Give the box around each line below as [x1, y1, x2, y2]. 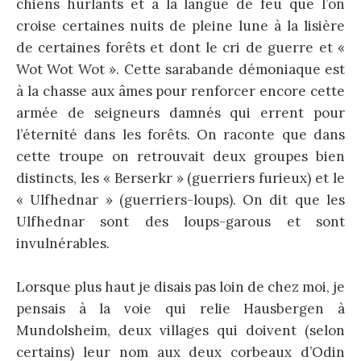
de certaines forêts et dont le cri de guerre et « [16, 39, 345, 57]
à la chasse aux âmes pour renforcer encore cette [16, 82, 345, 101]
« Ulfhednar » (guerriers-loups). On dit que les [16, 191, 345, 210]
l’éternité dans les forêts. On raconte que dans [16, 126, 345, 144]
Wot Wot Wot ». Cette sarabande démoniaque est [16, 60, 345, 79]
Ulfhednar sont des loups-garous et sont [16, 213, 345, 231]
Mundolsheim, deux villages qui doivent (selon [16, 322, 345, 340]
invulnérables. [16, 234, 110, 253]
